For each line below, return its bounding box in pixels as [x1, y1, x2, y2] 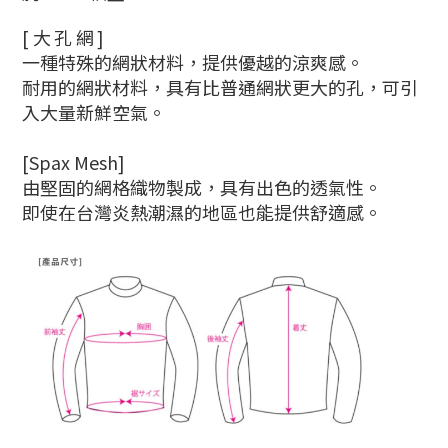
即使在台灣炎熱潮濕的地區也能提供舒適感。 [22, 199, 382, 226]
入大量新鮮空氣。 [22, 99, 166, 126]
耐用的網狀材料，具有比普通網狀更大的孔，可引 [22, 74, 418, 101]
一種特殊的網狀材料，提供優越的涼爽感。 [22, 49, 364, 76]
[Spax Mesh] [22, 149, 125, 176]
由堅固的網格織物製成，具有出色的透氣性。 [22, 174, 382, 201]
